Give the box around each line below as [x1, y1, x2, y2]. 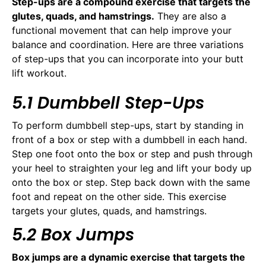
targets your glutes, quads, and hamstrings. [12, 204, 207, 217]
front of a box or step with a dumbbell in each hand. [12, 133, 247, 145]
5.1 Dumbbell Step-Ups [12, 91, 204, 115]
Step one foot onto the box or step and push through [12, 147, 252, 160]
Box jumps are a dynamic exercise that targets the [12, 251, 245, 264]
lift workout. [12, 66, 66, 79]
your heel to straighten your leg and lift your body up [12, 161, 252, 174]
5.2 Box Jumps [12, 223, 134, 247]
